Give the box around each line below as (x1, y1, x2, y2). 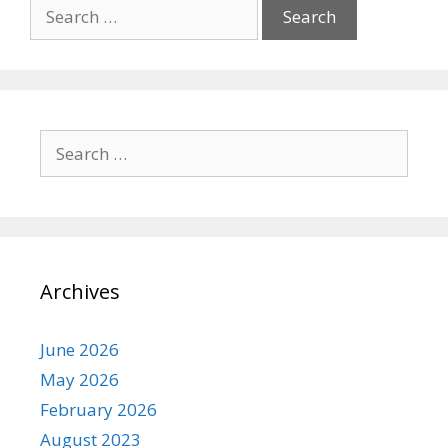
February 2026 (40, 398, 157, 422)
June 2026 (40, 338, 119, 362)
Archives (40, 278, 120, 306)
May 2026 (40, 368, 119, 392)
